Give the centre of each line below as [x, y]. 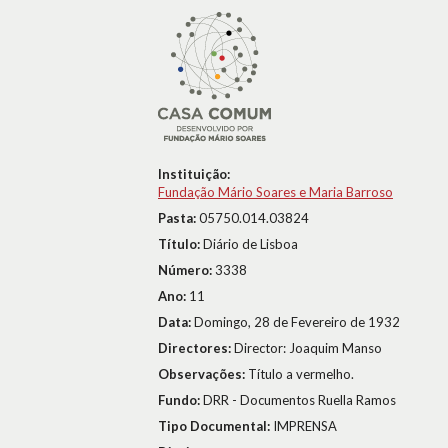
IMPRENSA [305, 426]
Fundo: [180, 400]
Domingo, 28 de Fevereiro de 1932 [297, 322]
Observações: [203, 374]
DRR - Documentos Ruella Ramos [299, 400]
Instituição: [194, 174]
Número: [186, 270]
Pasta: [178, 218]
